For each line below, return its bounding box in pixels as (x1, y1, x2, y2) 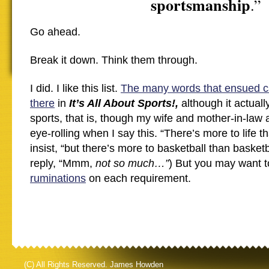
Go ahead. (30, 26, 80, 38)
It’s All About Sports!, (69, 97, 181, 109)
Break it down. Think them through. (30, 54, 198, 66)
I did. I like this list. (30, 82, 121, 94)
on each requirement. (86, 172, 191, 184)
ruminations (30, 172, 86, 184)
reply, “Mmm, (30, 157, 95, 169)
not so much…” (95, 157, 169, 169)
